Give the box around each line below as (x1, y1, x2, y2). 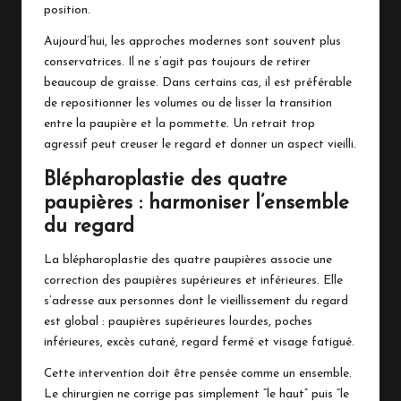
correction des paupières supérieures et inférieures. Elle (44, 274, 343, 286)
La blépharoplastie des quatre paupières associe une (44, 253, 332, 266)
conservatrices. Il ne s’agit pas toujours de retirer (44, 55, 311, 68)
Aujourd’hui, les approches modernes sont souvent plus (44, 35, 341, 47)
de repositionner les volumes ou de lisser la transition (44, 97, 332, 109)
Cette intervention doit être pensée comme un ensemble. (44, 367, 352, 380)
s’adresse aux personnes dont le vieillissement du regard (44, 294, 348, 307)
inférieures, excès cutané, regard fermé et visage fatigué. (44, 336, 354, 348)
